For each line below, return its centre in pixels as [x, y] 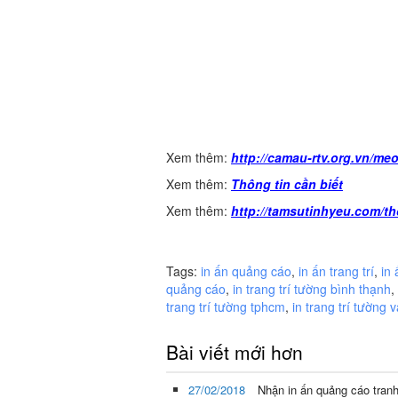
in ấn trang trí [336, 271]
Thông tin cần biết [287, 184]
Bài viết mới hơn [235, 352]
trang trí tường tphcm [226, 307]
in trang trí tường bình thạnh [312, 289]
